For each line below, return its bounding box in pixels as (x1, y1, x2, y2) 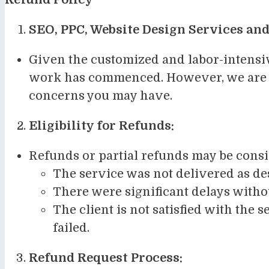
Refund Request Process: (29, 250, 183, 265)
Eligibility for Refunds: (29, 118, 174, 133)
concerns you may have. (29, 88, 172, 103)
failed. (53, 220, 89, 235)
